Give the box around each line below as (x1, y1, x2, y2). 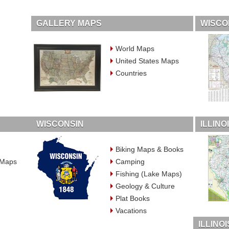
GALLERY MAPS (36, 19, 102, 28)
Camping (116, 157, 145, 166)
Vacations (116, 206, 147, 215)
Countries (116, 69, 147, 78)
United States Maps (116, 57, 179, 65)
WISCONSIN (36, 119, 84, 128)
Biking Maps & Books (116, 145, 184, 153)
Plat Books (116, 194, 150, 202)
